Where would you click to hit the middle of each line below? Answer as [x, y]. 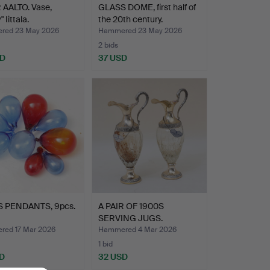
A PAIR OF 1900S [131, 206]
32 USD [113, 256]
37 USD [112, 58]
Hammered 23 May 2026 [140, 30]
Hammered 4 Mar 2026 [137, 229]
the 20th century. [130, 19]
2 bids [108, 45]
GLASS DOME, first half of [147, 7]
